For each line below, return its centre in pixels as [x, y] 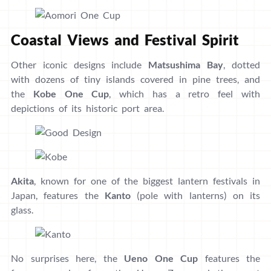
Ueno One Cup [161, 258]
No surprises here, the [67, 258]
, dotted [242, 65]
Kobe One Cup [71, 94]
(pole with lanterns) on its [195, 195]
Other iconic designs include [80, 65]
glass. [22, 210]
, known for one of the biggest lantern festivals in [147, 181]
